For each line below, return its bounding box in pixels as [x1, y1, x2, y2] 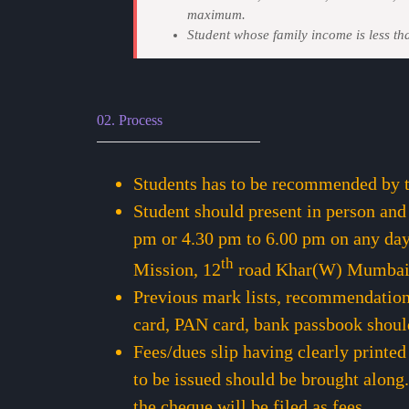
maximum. [186, 6, 246, 22]
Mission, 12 [132, 258, 221, 279]
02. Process [96, 112, 163, 129]
